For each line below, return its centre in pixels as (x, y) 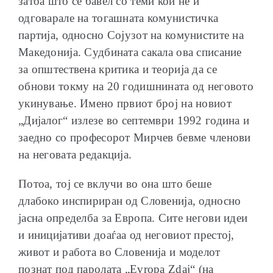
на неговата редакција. (75, 154)
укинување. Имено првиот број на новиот (125, 103)
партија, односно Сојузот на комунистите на (131, 35)
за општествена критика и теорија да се (118, 69)
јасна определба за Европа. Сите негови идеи (133, 218)
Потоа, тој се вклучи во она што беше (115, 183)
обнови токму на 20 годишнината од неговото (136, 86)
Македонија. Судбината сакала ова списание (130, 52)
